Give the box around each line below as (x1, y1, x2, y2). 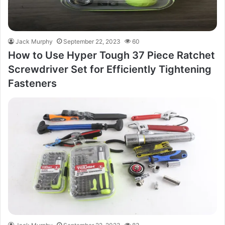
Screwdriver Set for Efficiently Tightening (8, 63, 211, 75)
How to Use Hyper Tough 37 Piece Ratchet (8, 49, 215, 61)
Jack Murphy (16, 38, 53, 45)
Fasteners (8, 77, 57, 89)
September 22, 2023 (63, 38, 121, 45)
